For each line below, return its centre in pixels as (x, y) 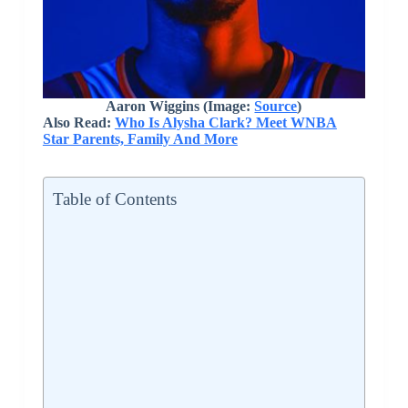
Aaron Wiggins (155, 107)
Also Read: (78, 123)
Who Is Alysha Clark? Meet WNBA (225, 123)
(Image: (229, 107)
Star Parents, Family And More (140, 139)
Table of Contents (114, 199)
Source (276, 107)
